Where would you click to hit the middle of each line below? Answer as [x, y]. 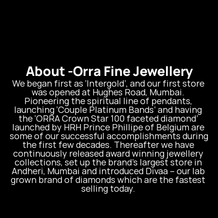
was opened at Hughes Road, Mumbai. [108, 92]
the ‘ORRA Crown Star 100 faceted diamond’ [108, 118]
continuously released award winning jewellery [108, 153]
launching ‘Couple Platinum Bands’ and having [108, 109]
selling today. [109, 188]
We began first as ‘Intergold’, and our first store [108, 83]
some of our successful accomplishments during [109, 136]
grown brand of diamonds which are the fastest [108, 180]
